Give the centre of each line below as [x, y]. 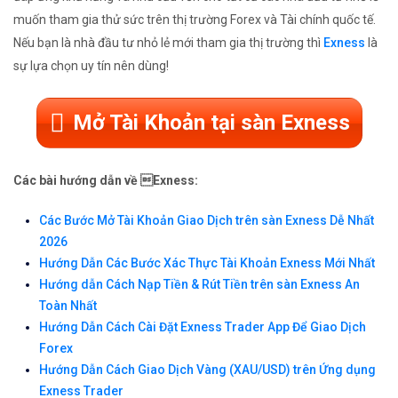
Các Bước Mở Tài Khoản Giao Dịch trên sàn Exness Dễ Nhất [207, 221]
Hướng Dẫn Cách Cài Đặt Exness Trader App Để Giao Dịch [203, 327]
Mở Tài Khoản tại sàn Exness [211, 123]
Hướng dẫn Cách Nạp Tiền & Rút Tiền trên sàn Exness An [199, 285]
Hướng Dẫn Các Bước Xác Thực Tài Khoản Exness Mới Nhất [207, 263]
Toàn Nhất [68, 306]
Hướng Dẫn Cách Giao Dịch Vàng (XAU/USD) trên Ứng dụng [207, 370]
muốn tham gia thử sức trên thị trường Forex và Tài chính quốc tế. [195, 20]
